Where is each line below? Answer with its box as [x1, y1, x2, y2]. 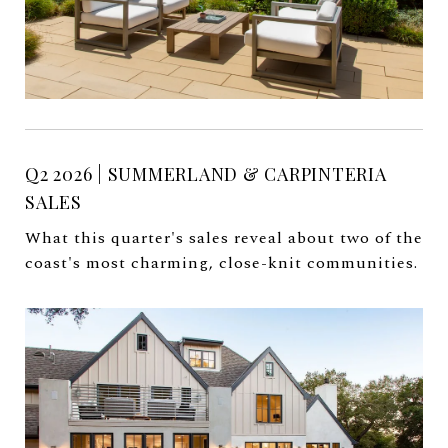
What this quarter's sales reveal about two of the [25, 226, 423, 251]
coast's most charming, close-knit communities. [25, 251, 418, 276]
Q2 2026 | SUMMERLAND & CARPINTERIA [25, 162, 387, 187]
